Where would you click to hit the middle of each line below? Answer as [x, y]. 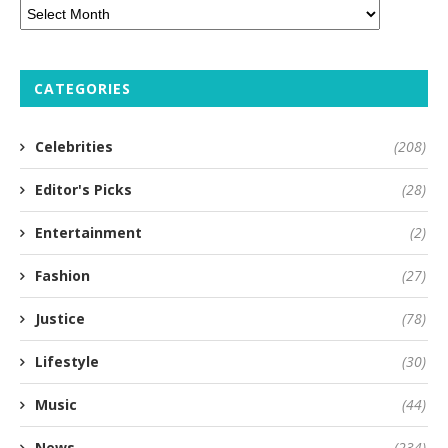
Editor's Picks [83, 190]
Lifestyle [67, 362]
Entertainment [88, 233]
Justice [60, 319]
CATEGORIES [82, 89]
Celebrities [74, 147]
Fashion [62, 276]
